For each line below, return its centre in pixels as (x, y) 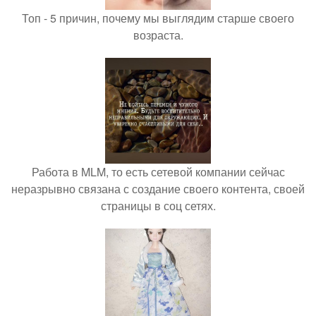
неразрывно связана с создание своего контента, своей (158, 189)
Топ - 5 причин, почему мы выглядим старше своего (158, 18)
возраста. (158, 35)
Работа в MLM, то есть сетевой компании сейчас (158, 172)
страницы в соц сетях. (158, 206)
